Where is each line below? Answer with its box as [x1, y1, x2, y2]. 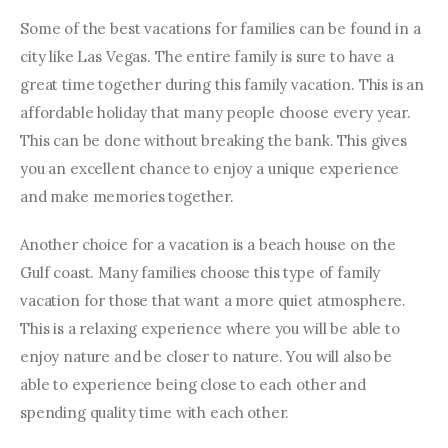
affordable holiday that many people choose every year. [20, 103, 415, 123]
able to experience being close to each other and [20, 374, 370, 394]
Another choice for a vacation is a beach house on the [20, 234, 400, 254]
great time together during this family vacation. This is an [20, 75, 429, 95]
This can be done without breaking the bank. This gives [20, 131, 411, 151]
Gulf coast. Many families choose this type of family [20, 262, 385, 282]
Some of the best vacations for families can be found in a [20, 19, 425, 39]
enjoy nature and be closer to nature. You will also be [20, 346, 396, 366]
